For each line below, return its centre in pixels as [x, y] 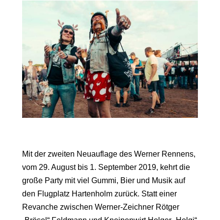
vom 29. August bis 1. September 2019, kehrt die [106, 167]
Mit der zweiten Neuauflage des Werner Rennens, [109, 154]
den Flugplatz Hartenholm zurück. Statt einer [99, 194]
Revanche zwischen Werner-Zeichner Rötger [100, 207]
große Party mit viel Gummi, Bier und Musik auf [103, 181]
